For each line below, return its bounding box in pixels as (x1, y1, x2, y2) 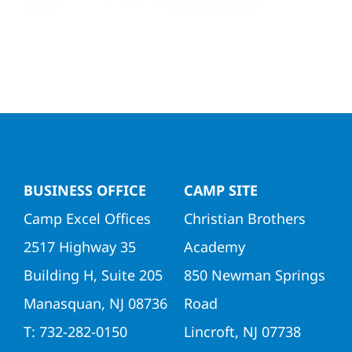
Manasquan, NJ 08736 (23, 293, 167, 313)
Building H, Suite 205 (23, 265, 163, 284)
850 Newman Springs (183, 265, 325, 284)
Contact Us (16, 57, 73, 73)
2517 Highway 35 (23, 236, 136, 256)
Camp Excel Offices (23, 208, 151, 228)
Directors (16, 5, 64, 21)
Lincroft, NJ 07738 (183, 321, 301, 341)
